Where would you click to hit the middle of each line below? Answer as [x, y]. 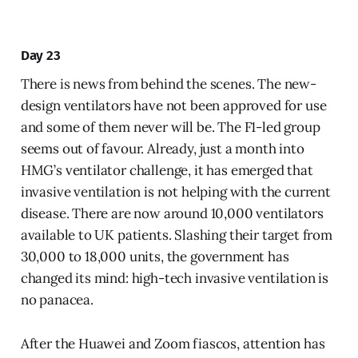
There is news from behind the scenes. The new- [168, 84]
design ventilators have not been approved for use [173, 106]
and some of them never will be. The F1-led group [170, 127]
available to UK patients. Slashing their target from [176, 235]
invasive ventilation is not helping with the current [175, 192]
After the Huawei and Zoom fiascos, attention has [173, 344]
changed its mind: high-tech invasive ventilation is [175, 278]
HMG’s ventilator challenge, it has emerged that [167, 171]
